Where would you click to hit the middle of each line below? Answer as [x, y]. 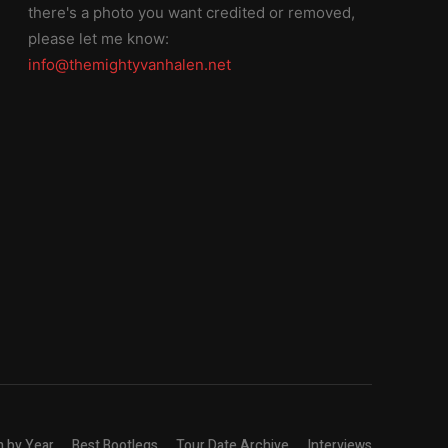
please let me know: [98, 39]
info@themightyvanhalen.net [129, 65]
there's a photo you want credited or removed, [191, 13]
